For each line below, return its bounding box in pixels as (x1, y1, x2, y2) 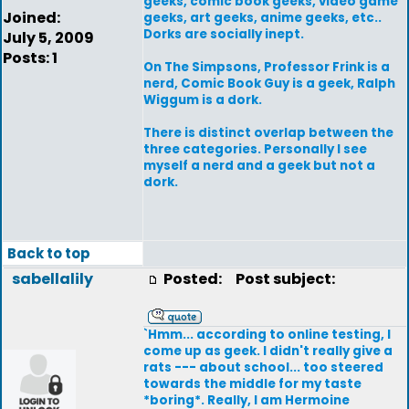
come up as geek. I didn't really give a (143, 342, 393, 360)
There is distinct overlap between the (143, 124, 393, 142)
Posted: (163, 268, 225, 289)
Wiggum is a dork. (143, 91, 262, 109)
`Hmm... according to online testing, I (143, 326, 391, 343)
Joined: (3, 7, 60, 28)
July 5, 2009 (3, 27, 94, 48)
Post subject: (227, 268, 335, 289)
